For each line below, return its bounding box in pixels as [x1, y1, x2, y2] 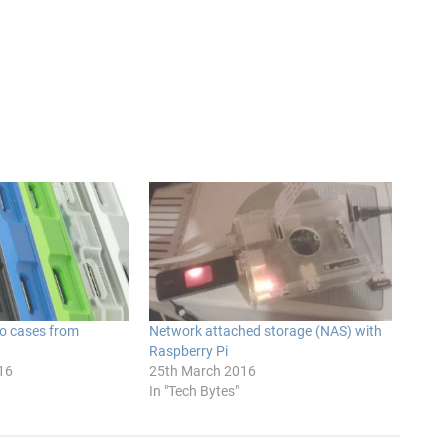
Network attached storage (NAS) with [149, 322, 383, 339]
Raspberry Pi [149, 342, 229, 359]
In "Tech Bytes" [149, 382, 240, 399]
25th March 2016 [149, 362, 257, 379]
